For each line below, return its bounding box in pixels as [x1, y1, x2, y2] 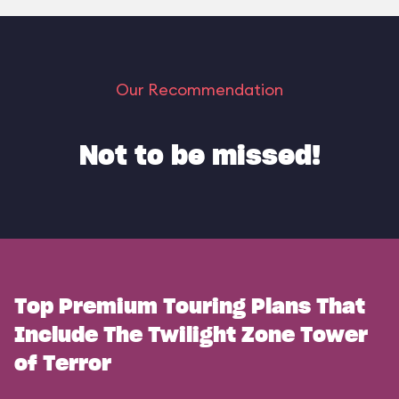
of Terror [14, 354, 111, 375]
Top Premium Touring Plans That [14, 297, 365, 318]
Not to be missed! [78, 143, 321, 170]
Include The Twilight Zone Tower [14, 325, 368, 346]
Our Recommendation [116, 79, 283, 100]
